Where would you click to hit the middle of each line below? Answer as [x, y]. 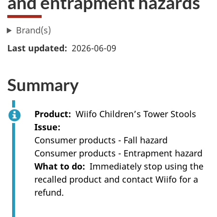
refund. [49, 192]
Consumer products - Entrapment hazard [118, 153]
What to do [58, 166]
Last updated [36, 48]
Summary [43, 84]
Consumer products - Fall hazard [101, 140]
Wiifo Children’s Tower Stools [136, 114]
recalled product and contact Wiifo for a [116, 179]
